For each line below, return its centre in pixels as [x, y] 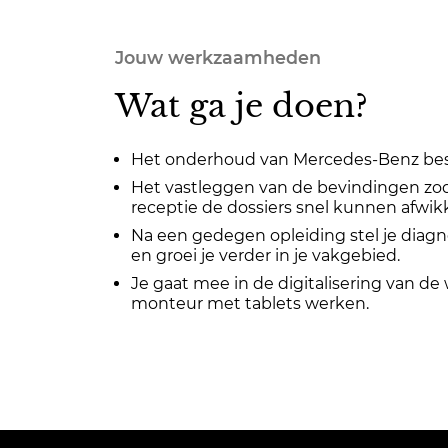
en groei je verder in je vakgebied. [265, 255]
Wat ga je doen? [241, 106]
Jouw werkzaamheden [218, 57]
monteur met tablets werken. [250, 303]
